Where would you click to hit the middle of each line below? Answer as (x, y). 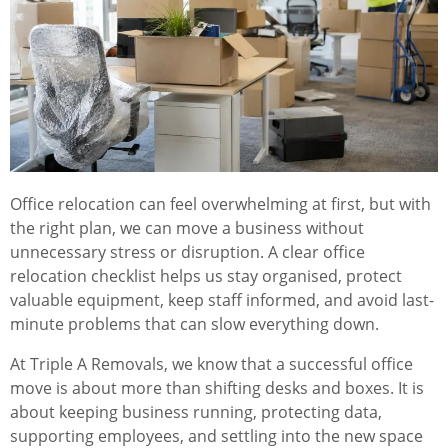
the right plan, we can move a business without (187, 228)
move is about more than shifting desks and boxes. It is (217, 388)
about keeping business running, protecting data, (196, 412)
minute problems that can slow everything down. (194, 324)
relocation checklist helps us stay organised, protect (206, 276)
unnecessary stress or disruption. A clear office (187, 252)
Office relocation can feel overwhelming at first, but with (220, 204)
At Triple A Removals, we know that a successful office (211, 364)
